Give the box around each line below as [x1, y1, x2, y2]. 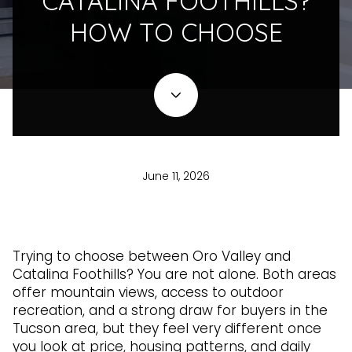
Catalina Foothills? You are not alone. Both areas [13, 265, 336, 284]
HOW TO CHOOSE [69, 16, 283, 49]
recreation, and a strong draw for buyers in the [13, 301, 328, 320]
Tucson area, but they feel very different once [13, 319, 321, 338]
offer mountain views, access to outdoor [13, 283, 284, 302]
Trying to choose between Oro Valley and [13, 247, 291, 266]
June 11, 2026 [142, 168, 210, 185]
